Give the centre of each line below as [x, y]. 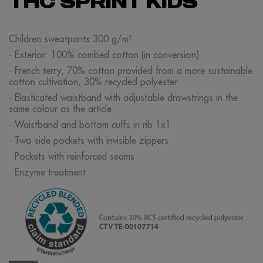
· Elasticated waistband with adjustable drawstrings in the [123, 97]
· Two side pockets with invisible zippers [89, 140]
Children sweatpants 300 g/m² [70, 39]
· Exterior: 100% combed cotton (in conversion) [104, 55]
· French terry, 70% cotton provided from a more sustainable [131, 70]
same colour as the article [60, 109]
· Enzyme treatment [47, 172]
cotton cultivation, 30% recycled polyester [93, 82]
